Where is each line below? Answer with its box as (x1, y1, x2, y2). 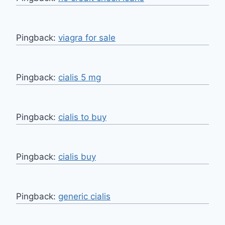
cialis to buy (58, 112, 106, 123)
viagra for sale (58, 33, 116, 43)
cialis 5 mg (58, 72, 101, 83)
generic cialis (58, 191, 110, 202)
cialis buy (58, 152, 96, 162)
